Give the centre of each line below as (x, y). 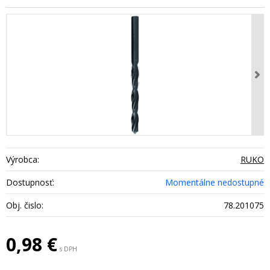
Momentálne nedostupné (214, 182)
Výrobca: (23, 159)
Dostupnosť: (30, 182)
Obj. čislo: (25, 205)
